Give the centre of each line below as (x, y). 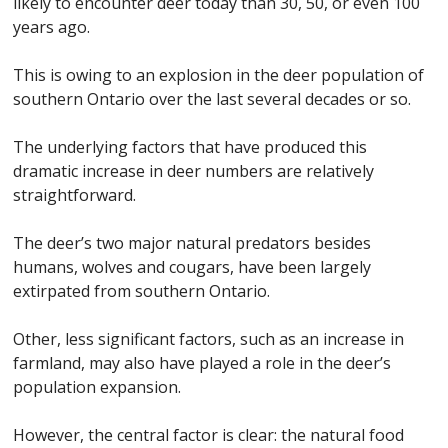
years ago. (52, 27)
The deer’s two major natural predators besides (192, 243)
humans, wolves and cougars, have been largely (192, 267)
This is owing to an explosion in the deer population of (219, 75)
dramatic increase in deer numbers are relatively (194, 171)
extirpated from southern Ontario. (142, 291)
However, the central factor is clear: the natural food (209, 435)
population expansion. (97, 387)
